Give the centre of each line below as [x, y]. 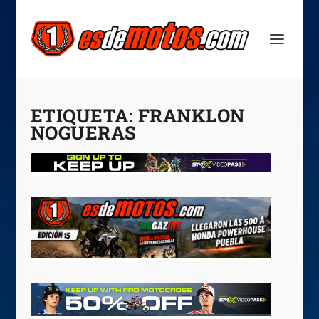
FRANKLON [191, 115]
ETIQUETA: [84, 115]
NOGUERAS [83, 132]
